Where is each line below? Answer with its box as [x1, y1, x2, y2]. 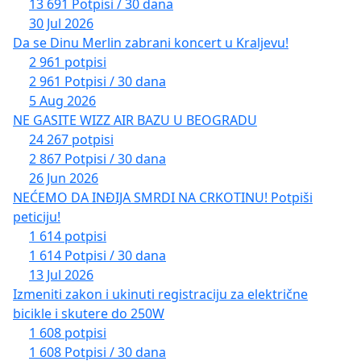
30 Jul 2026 [29, 15, 93, 33]
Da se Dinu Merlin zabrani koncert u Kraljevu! [13, 34, 288, 52]
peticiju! [13, 208, 60, 226]
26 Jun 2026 [29, 169, 98, 188]
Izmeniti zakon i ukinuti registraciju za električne [13, 285, 308, 304]
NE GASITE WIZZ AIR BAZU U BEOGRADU [13, 111, 257, 130]
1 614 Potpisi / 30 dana [29, 247, 166, 265]
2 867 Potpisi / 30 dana [29, 150, 166, 168]
